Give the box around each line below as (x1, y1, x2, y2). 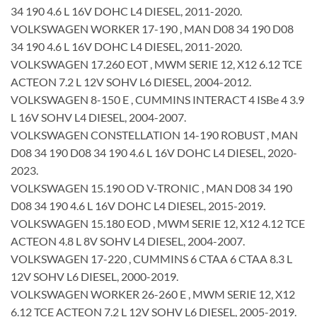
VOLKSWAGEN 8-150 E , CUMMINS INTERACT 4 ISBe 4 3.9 (11, 92, 304, 106)
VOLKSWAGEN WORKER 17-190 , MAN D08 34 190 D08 (11, 21, 294, 35)
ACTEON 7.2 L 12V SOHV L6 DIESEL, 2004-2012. (11, 74, 251, 88)
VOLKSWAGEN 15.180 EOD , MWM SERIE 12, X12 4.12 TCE (11, 216, 305, 230)
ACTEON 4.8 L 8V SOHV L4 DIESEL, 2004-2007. (11, 234, 245, 248)
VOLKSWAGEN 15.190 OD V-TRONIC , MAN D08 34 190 (11, 180, 292, 195)
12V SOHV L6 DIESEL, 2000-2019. (11, 269, 178, 283)
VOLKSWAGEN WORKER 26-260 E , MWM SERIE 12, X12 (11, 287, 295, 301)
